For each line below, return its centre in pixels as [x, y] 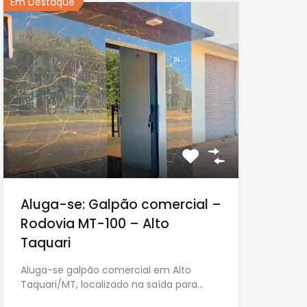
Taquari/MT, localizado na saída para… [112, 285]
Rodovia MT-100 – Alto [95, 224]
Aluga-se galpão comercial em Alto [106, 270]
